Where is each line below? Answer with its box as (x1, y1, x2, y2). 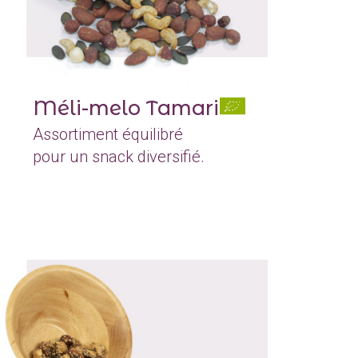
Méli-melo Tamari (33, 96, 220, 121)
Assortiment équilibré (33, 125, 184, 145)
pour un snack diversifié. (33, 147, 205, 167)
